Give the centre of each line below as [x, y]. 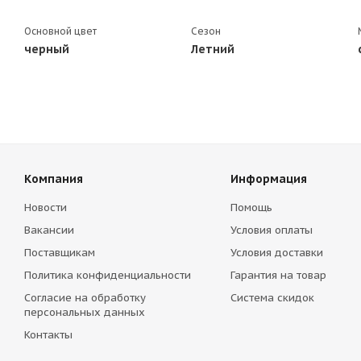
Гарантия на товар [278, 275]
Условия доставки [276, 253]
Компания [54, 179]
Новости [46, 207]
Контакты [48, 335]
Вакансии [49, 230]
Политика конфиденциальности [108, 275]
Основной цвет [60, 31]
